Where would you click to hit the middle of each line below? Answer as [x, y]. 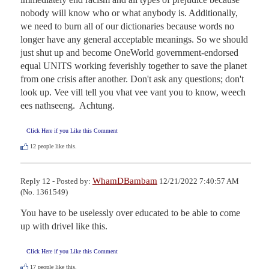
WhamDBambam [125, 180]
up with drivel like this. [64, 226]
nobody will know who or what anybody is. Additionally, [129, 13]
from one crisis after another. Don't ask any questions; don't [132, 79]
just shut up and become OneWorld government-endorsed [129, 52]
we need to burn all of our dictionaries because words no [127, 26]
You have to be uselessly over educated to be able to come [130, 213]
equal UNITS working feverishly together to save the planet [134, 65]
